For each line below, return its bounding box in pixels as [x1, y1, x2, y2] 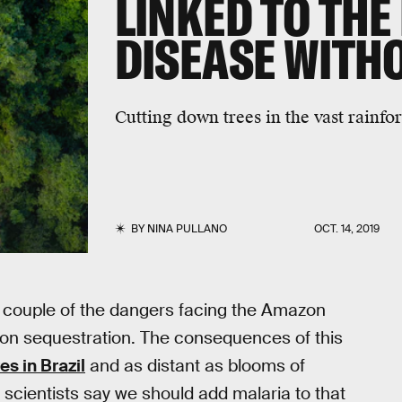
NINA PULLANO [146, 222, 227, 236]
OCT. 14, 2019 [314, 222, 380, 236]
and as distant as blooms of [85, 354, 305, 377]
